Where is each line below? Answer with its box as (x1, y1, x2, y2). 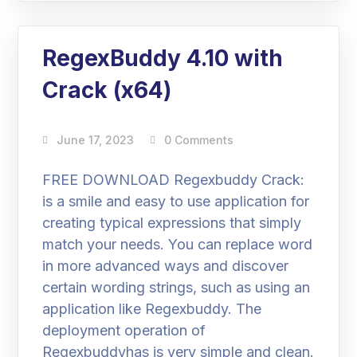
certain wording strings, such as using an (42, 279, 311, 296)
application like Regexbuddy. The (42, 300, 262, 317)
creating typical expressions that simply (42, 214, 302, 231)
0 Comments (164, 133, 234, 147)
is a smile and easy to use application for (42, 193, 310, 210)
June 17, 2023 (57, 133, 135, 147)
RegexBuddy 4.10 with (42, 45, 284, 72)
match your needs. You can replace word (42, 236, 313, 253)
